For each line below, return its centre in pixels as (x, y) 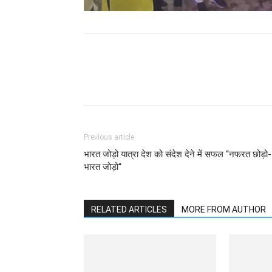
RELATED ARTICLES (129, 210)
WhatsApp (136, 80)
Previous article (109, 138)
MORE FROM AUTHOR (224, 210)
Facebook (213, 80)
